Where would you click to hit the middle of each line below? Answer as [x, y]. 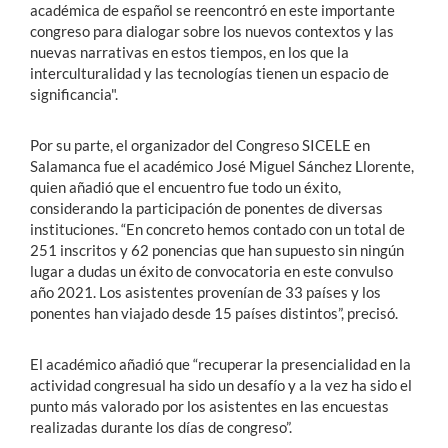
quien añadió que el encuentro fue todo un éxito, [185, 187]
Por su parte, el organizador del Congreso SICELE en [200, 145]
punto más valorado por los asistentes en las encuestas [209, 406]
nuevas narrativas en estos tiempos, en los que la [189, 52]
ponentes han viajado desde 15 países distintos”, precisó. [214, 313]
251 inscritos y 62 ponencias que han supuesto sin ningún [217, 250]
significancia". [74, 94]
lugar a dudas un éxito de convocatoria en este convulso [211, 271]
